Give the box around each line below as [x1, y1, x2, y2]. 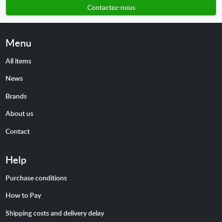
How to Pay [5, 190, 41, 200]
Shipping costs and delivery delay [5, 207, 104, 218]
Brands [5, 90, 27, 101]
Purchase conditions [5, 172, 67, 182]
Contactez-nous [87, 2, 135, 12]
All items [5, 55, 31, 66]
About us [5, 108, 33, 118]
